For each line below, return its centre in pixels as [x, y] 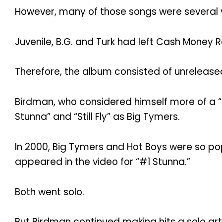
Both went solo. [50, 192]
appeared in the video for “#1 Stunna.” [103, 162]
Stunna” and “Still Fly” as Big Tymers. [97, 117]
